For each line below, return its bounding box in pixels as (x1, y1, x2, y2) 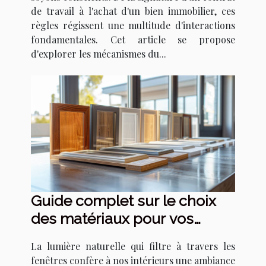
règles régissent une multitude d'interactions (31, 18, 235, 31)
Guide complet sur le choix (31, 192, 216, 210)
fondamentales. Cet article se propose (31, 33, 235, 46)
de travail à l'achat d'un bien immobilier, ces (31, 4, 235, 17)
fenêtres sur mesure (31, 227, 170, 246)
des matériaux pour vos (31, 210, 194, 228)
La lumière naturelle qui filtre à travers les (31, 240, 235, 253)
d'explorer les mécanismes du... (31, 47, 166, 60)
